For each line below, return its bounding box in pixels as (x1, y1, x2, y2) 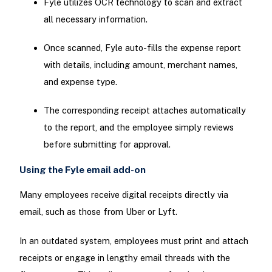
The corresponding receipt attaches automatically (43, 104, 246, 115)
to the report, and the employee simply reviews (43, 121, 234, 132)
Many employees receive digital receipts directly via (19, 189, 228, 200)
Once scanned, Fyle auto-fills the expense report (43, 42, 241, 53)
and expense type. (43, 76, 117, 87)
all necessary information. (43, 13, 148, 24)
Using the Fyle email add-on (19, 165, 146, 175)
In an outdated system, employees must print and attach (19, 235, 248, 246)
